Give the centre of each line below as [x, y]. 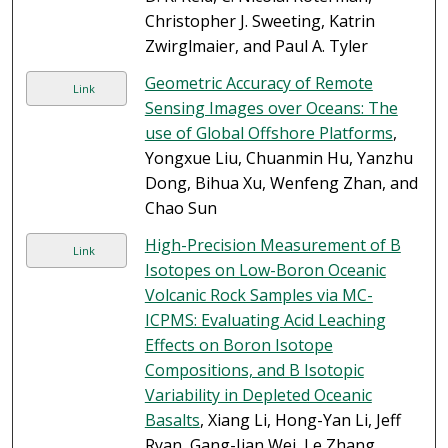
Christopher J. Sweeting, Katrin [259, 21]
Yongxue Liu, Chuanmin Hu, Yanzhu [278, 158]
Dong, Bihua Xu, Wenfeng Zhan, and [281, 183]
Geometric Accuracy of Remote [258, 83]
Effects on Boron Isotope [238, 345]
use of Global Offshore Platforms [268, 133]
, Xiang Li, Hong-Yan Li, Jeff [300, 420]
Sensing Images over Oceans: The [271, 108]
